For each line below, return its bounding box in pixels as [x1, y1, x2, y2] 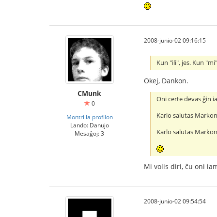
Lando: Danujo [70, 121, 109, 129]
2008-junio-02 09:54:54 [144, 197, 206, 205]
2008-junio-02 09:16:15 [144, 36, 206, 44]
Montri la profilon [66, 112, 113, 121]
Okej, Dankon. [144, 76, 188, 86]
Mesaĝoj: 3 [75, 129, 104, 137]
